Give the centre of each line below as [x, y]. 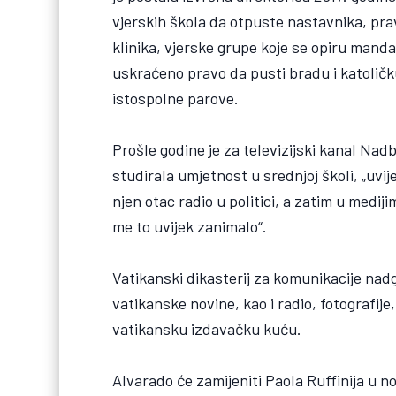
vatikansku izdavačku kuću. [207, 328]
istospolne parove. [176, 98]
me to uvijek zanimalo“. [190, 226]
